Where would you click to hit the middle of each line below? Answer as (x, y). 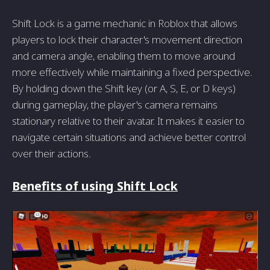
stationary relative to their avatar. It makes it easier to (128, 121)
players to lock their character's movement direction (127, 39)
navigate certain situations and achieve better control (129, 137)
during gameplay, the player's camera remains (115, 105)
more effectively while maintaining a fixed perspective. (132, 72)
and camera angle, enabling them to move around (124, 56)
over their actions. (52, 153)
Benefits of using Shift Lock (95, 186)
